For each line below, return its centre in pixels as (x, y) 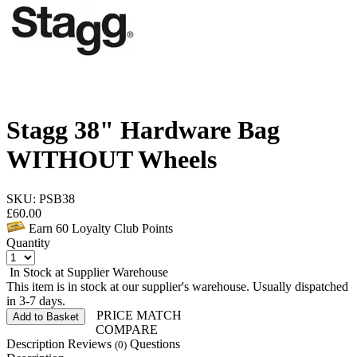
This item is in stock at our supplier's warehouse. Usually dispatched (177, 286)
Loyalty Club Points (121, 228)
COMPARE (125, 329)
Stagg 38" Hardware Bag (143, 130)
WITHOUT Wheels (112, 160)
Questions (155, 343)
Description (35, 343)
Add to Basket (46, 316)
